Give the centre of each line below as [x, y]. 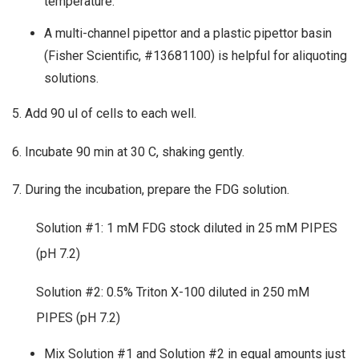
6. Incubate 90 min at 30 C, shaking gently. [128, 151]
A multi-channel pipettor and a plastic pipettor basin [188, 34]
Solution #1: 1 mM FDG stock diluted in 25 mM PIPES [187, 228]
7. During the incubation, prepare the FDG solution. [151, 190]
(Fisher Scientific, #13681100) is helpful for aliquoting [196, 56]
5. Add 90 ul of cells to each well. [104, 114]
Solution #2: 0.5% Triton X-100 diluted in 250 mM [173, 292]
